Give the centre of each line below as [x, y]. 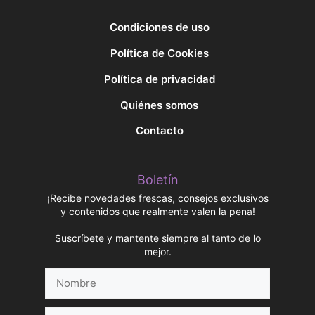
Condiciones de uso [159, 27]
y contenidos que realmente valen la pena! [157, 212]
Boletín [157, 180]
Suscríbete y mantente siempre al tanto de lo [157, 238]
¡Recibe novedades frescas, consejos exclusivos [157, 198]
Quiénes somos [159, 105]
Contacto [159, 131]
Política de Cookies [159, 53]
